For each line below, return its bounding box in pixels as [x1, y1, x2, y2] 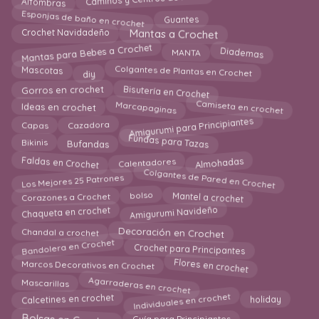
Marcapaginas [115, 100, 177, 118]
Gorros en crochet [21, 85, 104, 98]
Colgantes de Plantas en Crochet [114, 62, 253, 78]
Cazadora [67, 121, 110, 134]
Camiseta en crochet [195, 99, 284, 117]
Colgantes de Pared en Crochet [142, 167, 276, 193]
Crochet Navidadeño [21, 28, 110, 40]
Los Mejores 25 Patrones [21, 171, 124, 189]
